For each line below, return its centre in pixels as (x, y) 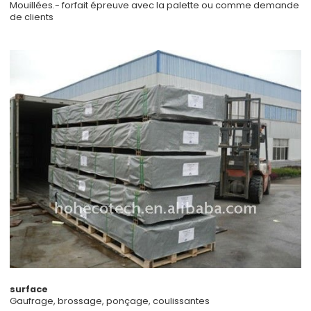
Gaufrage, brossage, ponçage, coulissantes (110, 301)
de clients (32, 17)
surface (29, 289)
